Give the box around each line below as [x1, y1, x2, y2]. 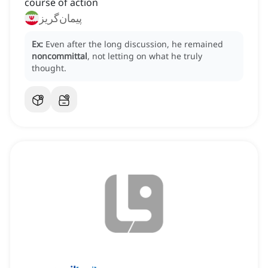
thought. [32, 62, 66, 74]
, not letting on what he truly [87, 50, 202, 62]
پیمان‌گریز [39, 11, 82, 26]
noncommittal [32, 50, 87, 62]
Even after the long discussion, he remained [45, 38, 223, 50]
